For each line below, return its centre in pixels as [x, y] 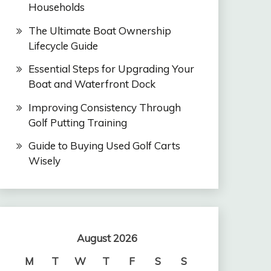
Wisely [44, 161]
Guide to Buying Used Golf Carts [104, 146]
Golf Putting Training [77, 122]
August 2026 [107, 238]
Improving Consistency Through [104, 107]
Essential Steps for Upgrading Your [111, 69]
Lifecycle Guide [63, 45]
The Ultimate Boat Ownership [100, 30]
